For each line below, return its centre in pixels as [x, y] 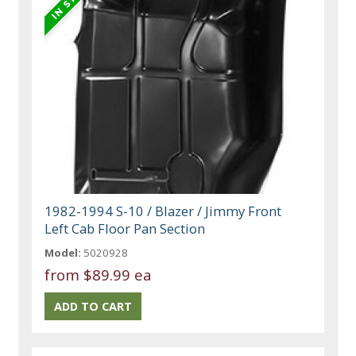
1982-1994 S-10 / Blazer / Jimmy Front [163, 211]
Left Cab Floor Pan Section [125, 229]
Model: [63, 253]
